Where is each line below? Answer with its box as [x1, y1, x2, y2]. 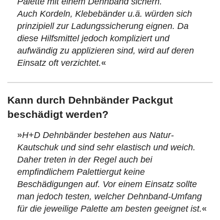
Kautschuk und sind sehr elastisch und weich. [17, 142, 195, 153]
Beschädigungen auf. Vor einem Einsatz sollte [17, 179, 197, 190]
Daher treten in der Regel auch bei [17, 155, 152, 165]
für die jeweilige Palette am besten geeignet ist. [17, 204, 202, 214]
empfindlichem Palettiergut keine [17, 167, 145, 177]
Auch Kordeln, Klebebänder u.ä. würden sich [17, 9, 192, 19]
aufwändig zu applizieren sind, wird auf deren [17, 46, 194, 56]
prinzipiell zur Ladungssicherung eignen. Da [17, 21, 189, 31]
